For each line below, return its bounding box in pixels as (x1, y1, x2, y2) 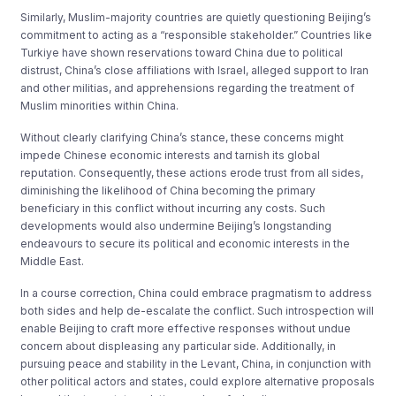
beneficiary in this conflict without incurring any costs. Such (20, 201, 326, 215)
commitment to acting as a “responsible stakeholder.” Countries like (20, 27, 373, 42)
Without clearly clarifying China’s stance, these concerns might (20, 130, 345, 144)
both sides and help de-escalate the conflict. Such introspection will (20, 303, 375, 317)
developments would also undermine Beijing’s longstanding (20, 218, 332, 232)
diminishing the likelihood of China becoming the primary (20, 183, 316, 197)
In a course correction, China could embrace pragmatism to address (20, 286, 373, 300)
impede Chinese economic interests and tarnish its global (20, 148, 321, 162)
